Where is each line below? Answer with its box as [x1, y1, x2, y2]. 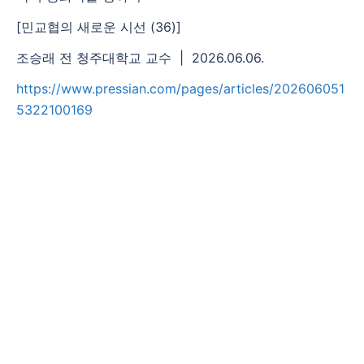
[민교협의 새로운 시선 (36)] [16, 18, 181, 35]
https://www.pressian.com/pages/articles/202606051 [16, 80, 344, 97]
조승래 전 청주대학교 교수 [16, 49, 171, 66]
